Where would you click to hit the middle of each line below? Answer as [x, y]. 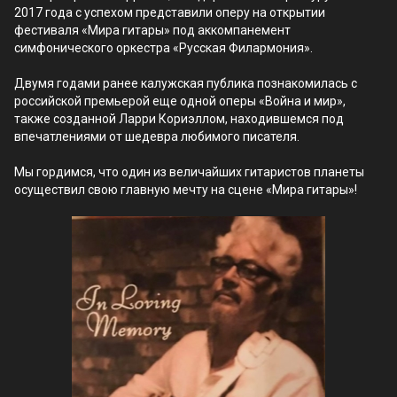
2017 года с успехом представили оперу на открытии [170, 12]
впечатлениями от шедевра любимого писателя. [157, 136]
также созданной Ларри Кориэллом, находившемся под [179, 119]
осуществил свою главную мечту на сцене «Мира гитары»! [186, 190]
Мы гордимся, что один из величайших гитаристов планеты [189, 172]
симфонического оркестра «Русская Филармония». [163, 48]
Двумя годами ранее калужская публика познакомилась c [186, 83]
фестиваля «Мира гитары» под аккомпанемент [152, 30]
